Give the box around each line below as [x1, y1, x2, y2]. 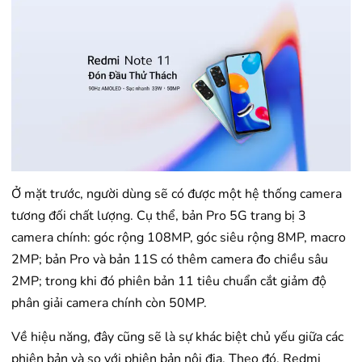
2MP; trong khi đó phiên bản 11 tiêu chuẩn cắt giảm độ [11, 271, 326, 290]
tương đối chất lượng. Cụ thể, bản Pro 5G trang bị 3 [11, 206, 306, 225]
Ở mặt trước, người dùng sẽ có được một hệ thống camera [11, 184, 342, 203]
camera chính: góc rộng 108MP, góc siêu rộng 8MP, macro [11, 228, 346, 246]
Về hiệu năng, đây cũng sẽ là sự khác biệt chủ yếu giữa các [11, 327, 343, 346]
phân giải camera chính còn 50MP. [11, 293, 207, 312]
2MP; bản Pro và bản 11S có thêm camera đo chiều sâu [11, 250, 328, 268]
